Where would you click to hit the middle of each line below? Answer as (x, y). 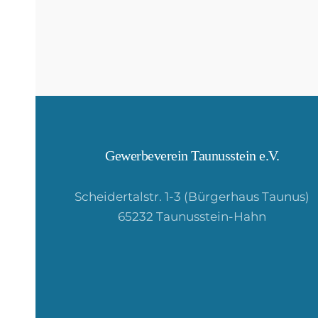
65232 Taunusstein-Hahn (192, 217)
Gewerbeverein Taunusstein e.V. (192, 156)
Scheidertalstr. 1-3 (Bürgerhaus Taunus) (192, 197)
